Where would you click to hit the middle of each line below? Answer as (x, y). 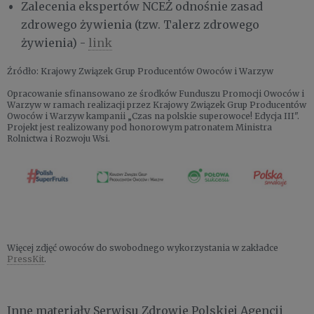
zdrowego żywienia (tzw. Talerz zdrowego (140, 24)
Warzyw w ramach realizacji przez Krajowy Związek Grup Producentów (157, 104)
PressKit (26, 259)
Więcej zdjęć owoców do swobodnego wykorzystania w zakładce (143, 247)
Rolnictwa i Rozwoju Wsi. (59, 138)
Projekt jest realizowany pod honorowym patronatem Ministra (139, 127)
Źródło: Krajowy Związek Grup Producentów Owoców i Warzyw (140, 71)
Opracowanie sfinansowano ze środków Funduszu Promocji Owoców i (156, 93)
